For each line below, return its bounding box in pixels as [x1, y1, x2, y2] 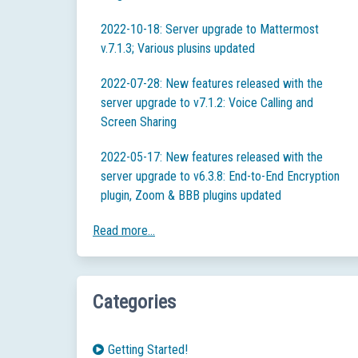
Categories [93, 291, 176, 313]
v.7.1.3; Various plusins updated [101, 41, 255, 56]
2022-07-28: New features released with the [101, 76, 323, 91]
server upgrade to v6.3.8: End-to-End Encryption [101, 169, 340, 184]
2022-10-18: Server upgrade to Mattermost [101, 22, 319, 37]
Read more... [93, 223, 155, 238]
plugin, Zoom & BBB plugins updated [101, 188, 281, 203]
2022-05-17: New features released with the [101, 149, 323, 165]
